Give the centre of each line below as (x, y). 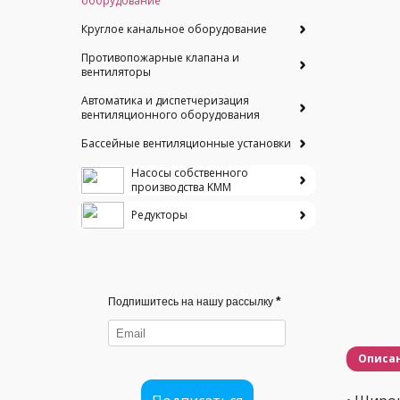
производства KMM (181, 187)
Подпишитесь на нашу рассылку (191, 302)
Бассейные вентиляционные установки (186, 143)
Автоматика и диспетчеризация (165, 100)
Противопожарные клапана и (160, 58)
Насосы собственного (190, 173)
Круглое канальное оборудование (174, 29)
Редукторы (159, 215)
